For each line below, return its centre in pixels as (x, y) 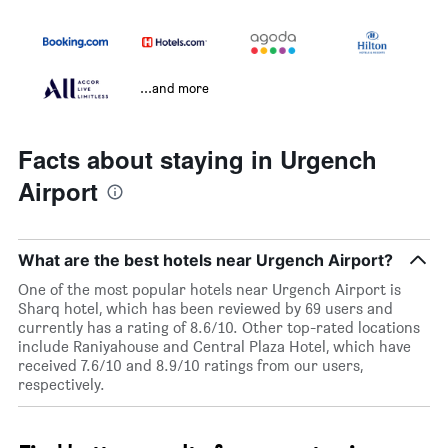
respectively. (61, 385)
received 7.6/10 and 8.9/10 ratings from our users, (190, 366)
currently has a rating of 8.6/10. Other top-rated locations (219, 328)
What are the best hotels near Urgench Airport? (205, 260)
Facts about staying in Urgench (197, 159)
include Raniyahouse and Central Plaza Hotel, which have (214, 347)
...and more (174, 88)
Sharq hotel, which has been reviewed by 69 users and (205, 309)
